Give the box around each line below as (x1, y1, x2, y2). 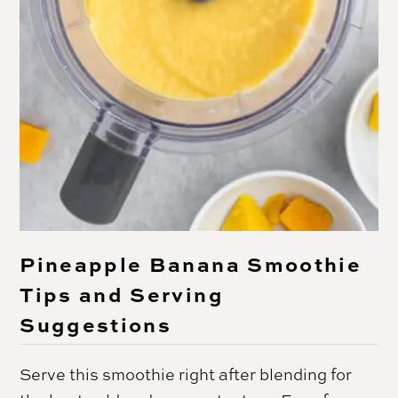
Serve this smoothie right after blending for (20, 362, 353, 385)
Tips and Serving (20, 278, 224, 308)
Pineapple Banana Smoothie (20, 248, 362, 278)
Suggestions (20, 308, 172, 338)
